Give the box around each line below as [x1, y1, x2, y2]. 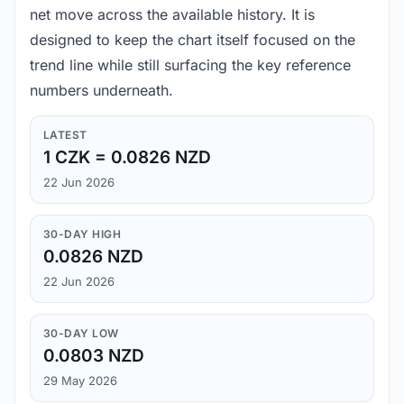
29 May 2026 [43, 373, 117, 389]
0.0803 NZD [43, 345, 144, 367]
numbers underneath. [30, 81, 173, 100]
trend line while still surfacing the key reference [30, 56, 351, 75]
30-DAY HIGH [43, 227, 122, 242]
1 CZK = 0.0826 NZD [43, 147, 211, 169]
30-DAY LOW [43, 326, 119, 341]
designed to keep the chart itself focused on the [30, 31, 355, 50]
